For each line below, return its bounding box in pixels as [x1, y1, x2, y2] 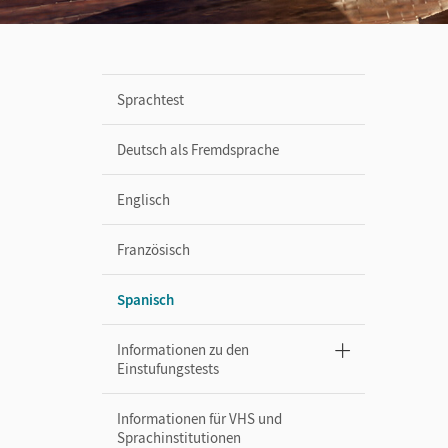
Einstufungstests [117, 359, 219, 378]
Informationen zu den [117, 340, 249, 359]
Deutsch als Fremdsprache [117, 140, 279, 159]
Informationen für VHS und [117, 409, 282, 428]
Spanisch [117, 290, 174, 309]
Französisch [117, 240, 190, 259]
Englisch [117, 190, 170, 209]
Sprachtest [117, 90, 184, 109]
